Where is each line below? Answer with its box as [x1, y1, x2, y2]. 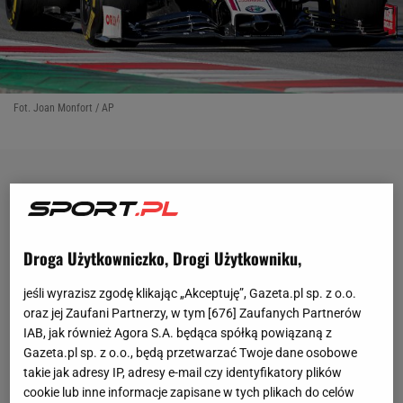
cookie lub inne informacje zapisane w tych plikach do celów [23, 384, 355, 399]
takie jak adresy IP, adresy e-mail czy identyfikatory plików [23, 364, 343, 380]
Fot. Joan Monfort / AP [13, 102, 114, 115]
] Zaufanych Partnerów [233, 305, 363, 320]
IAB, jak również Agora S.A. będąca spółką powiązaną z [23, 325, 333, 340]
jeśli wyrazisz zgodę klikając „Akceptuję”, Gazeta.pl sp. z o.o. [23, 285, 357, 300]
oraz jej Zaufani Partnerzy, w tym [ [23, 305, 212, 320]
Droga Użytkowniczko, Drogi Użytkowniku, [23, 246, 302, 270]
